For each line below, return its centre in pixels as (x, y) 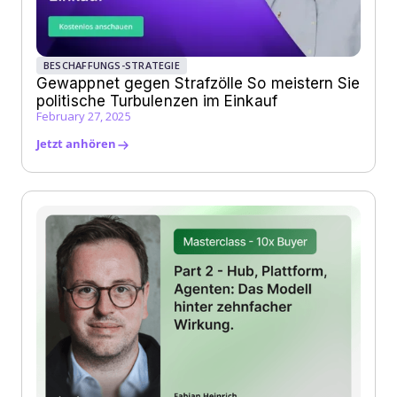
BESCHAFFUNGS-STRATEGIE (112, 66)
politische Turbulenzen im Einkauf (157, 101)
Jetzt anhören (76, 144)
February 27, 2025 (84, 117)
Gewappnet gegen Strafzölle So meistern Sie (198, 84)
